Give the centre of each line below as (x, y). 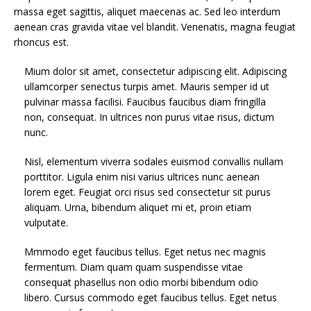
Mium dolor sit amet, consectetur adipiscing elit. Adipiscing (155, 71)
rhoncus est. (41, 42)
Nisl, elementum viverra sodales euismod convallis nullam (154, 161)
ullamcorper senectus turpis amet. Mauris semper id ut (147, 86)
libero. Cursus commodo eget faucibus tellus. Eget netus (151, 297)
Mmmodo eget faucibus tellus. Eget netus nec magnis (145, 251)
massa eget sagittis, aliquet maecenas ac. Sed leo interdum (147, 11)
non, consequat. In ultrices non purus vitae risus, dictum (149, 117)
